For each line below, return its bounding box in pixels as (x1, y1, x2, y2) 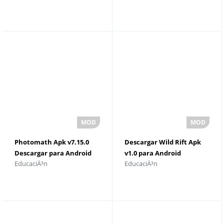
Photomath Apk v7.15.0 (14, 137, 89, 146)
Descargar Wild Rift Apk (124, 137, 201, 146)
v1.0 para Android (124, 148, 181, 157)
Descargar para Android (14, 148, 91, 157)
